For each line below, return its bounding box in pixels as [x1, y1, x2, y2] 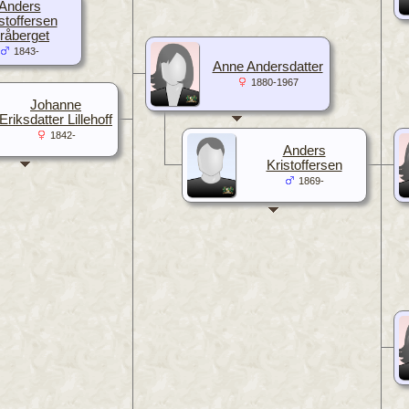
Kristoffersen [266, 157, 342, 173]
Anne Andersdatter [212, 58, 323, 74]
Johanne [30, 97, 81, 112]
